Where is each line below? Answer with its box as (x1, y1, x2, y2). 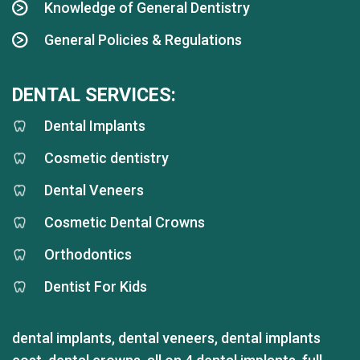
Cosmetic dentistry (44, 149, 169, 166)
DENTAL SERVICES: (12, 83, 176, 106)
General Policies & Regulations (44, 31, 242, 48)
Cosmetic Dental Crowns (44, 213, 205, 231)
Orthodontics (44, 245, 132, 263)
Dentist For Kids (44, 277, 147, 295)
